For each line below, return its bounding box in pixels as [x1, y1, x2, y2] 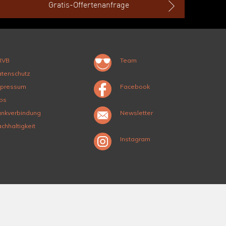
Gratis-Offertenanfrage [48, 2, 129, 10]
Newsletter [120, 109, 153, 117]
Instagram [120, 135, 150, 143]
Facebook [120, 83, 150, 90]
